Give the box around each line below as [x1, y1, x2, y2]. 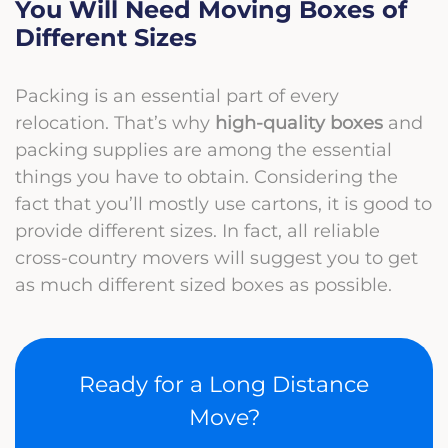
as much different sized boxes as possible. [15, 273, 392, 295]
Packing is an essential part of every [15, 84, 339, 106]
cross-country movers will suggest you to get [15, 246, 418, 268]
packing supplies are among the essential [15, 138, 392, 160]
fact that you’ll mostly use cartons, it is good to [15, 192, 432, 214]
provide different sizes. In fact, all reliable [15, 219, 380, 241]
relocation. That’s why [15, 111, 215, 133]
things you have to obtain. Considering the [15, 165, 398, 187]
